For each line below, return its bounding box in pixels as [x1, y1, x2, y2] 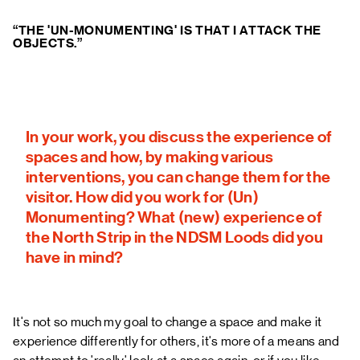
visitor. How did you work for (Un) [26, 187, 259, 207]
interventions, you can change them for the [26, 167, 331, 186]
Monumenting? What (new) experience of [26, 207, 322, 227]
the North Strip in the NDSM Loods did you [26, 227, 324, 247]
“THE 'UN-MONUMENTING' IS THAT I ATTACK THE [13, 22, 321, 38]
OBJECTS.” [13, 35, 83, 51]
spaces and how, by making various [26, 147, 274, 166]
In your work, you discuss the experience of [26, 127, 333, 146]
